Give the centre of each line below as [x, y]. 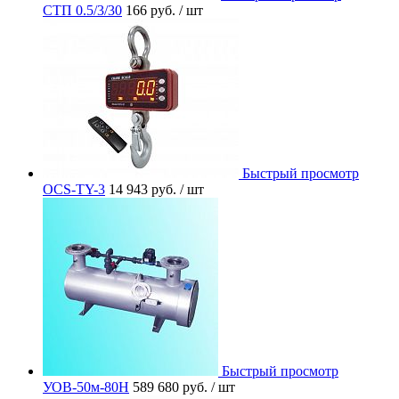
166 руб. [152, 10]
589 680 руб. [172, 387]
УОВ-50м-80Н [86, 387]
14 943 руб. [144, 189]
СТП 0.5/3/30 [82, 10]
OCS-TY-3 [74, 189]
